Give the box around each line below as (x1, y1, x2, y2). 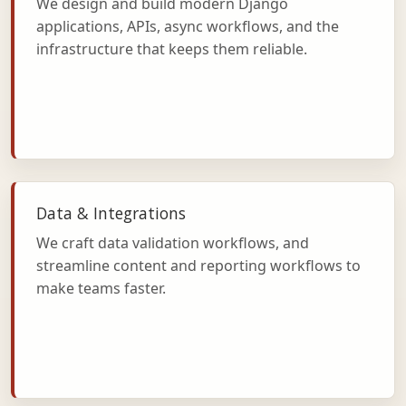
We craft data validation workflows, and (36, 232, 309, 253)
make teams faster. (36, 277, 166, 298)
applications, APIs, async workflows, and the (36, 15, 339, 36)
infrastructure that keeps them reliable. (36, 38, 307, 59)
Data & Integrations (36, 202, 186, 224)
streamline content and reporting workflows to (36, 255, 361, 275)
